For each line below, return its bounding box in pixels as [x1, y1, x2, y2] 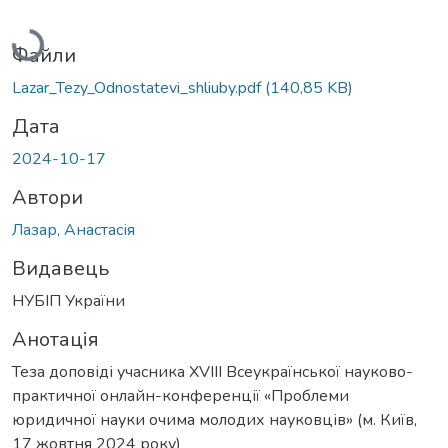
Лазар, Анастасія [12, 218, 135, 241]
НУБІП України [12, 289, 125, 312]
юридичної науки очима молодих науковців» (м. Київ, [12, 408, 417, 431]
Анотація [12, 325, 99, 353]
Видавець [12, 254, 109, 282]
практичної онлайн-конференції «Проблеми [12, 384, 349, 407]
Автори [12, 183, 83, 211]
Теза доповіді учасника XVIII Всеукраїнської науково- [12, 360, 413, 383]
